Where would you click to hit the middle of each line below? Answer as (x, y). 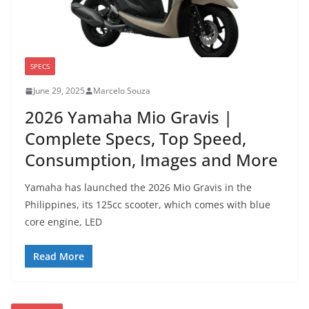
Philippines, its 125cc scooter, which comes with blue (148, 205)
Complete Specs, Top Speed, (136, 139)
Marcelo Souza (122, 91)
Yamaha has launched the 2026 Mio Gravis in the (138, 188)
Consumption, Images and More (151, 160)
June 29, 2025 (59, 91)
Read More (59, 257)
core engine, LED (63, 222)
